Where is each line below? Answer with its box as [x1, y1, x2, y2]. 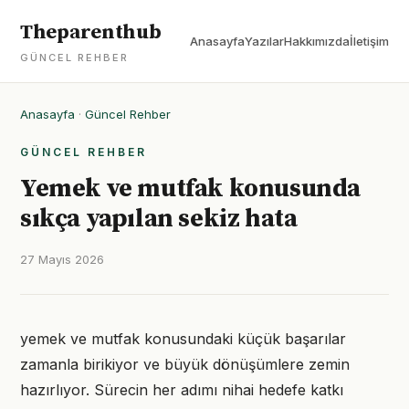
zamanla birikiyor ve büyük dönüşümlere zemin [20, 355, 350, 373]
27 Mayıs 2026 [20, 252, 104, 267]
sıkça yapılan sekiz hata [20, 203, 298, 235]
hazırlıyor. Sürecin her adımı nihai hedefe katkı [20, 381, 343, 399]
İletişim [350, 34, 389, 48]
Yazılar [245, 34, 284, 48]
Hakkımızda [284, 34, 350, 48]
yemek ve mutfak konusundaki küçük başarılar [20, 330, 346, 348]
